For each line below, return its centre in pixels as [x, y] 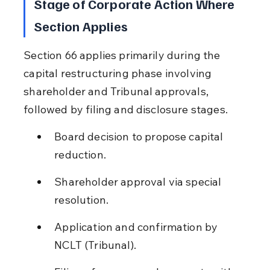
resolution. [82, 199]
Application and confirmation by [137, 227]
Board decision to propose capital [140, 136]
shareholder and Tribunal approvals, [118, 91]
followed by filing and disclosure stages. [126, 109]
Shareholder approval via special [139, 181]
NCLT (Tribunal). [95, 245]
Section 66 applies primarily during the [123, 55]
